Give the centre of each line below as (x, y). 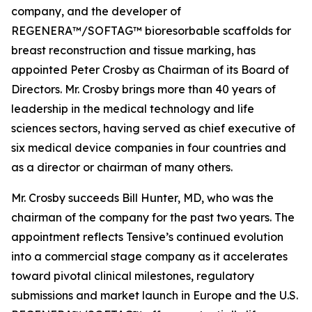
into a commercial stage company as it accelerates (149, 256)
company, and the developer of (96, 11)
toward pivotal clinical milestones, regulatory (133, 275)
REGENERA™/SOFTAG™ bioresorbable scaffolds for (151, 30)
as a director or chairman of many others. (122, 167)
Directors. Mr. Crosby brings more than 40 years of (143, 89)
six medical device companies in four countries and (149, 147)
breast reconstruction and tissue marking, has (133, 50)
